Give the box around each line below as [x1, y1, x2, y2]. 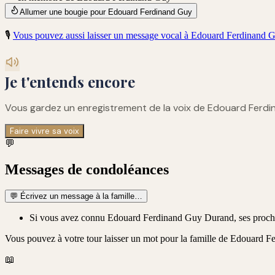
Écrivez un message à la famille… [18, 192, 142, 201]
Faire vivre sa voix [10, 125, 79, 136]
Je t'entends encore [5, 71, 135, 91]
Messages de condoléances [5, 161, 169, 177]
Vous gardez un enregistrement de [5, 101, 163, 114]
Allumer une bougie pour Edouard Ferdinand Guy [20, 7, 192, 17]
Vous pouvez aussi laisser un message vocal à [13, 29, 191, 41]
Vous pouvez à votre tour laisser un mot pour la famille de [5, 233, 230, 244]
